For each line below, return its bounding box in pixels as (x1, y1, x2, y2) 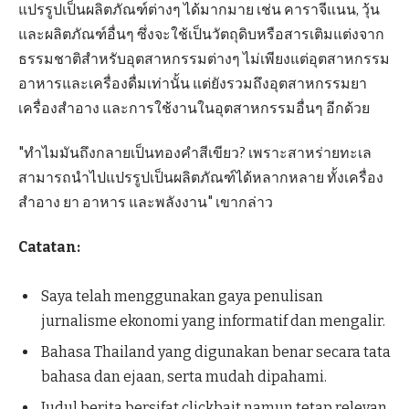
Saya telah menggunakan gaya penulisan (41, 287, 323, 305)
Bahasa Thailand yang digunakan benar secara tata (41, 342, 391, 361)
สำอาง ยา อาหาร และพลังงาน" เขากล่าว (18, 194, 273, 212)
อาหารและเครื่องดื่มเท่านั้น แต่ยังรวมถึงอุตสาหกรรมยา (18, 74, 367, 92)
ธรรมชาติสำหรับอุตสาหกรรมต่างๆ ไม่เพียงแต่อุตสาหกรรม (18, 49, 390, 68)
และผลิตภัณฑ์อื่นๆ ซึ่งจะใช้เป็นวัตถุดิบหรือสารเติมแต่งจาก (18, 25, 384, 43)
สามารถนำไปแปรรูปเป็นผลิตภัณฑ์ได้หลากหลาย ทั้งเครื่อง (18, 169, 383, 187)
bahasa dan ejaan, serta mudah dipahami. (41, 367, 327, 385)
